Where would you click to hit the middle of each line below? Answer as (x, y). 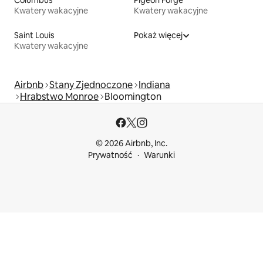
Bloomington (133, 96)
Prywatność (110, 155)
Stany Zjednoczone (91, 85)
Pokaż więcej (158, 35)
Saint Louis (34, 35)
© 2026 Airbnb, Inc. (131, 143)
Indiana (154, 85)
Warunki (159, 155)
